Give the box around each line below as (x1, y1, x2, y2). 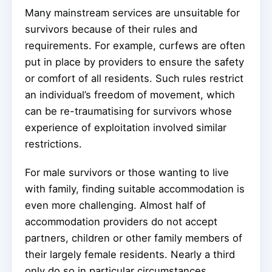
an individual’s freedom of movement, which (25, 88, 235, 101)
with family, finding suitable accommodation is (25, 182, 245, 195)
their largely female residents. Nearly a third (25, 248, 235, 260)
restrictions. (25, 137, 82, 150)
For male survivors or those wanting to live (25, 166, 229, 178)
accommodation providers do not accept (25, 215, 217, 228)
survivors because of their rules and (25, 22, 197, 35)
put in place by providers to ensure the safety (25, 55, 244, 68)
